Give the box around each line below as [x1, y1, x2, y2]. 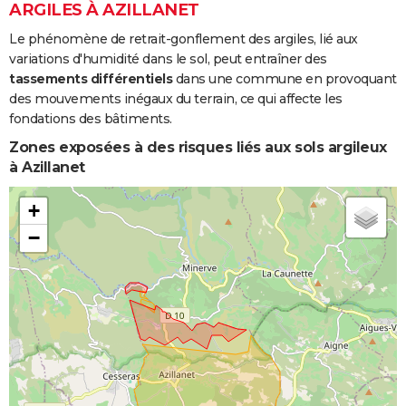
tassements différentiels [9, 71, 172, 88]
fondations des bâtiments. [9, 111, 172, 128]
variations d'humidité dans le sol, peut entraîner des [9, 51, 327, 68]
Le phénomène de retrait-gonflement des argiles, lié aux [9, 31, 358, 48]
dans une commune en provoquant [172, 71, 397, 88]
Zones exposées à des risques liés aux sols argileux [9, 139, 387, 157]
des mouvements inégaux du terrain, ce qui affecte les [9, 91, 343, 108]
